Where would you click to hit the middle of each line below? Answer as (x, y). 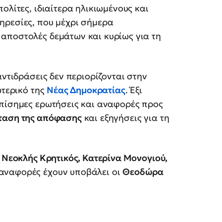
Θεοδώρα (143, 172)
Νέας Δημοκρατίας (86, 90)
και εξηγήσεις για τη (125, 118)
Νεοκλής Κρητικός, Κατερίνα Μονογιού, (84, 158)
